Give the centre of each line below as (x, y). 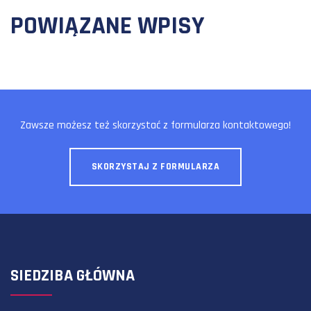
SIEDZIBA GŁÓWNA (73, 276)
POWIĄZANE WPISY (108, 26)
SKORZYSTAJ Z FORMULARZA (155, 167)
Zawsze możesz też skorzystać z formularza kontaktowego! (155, 125)
